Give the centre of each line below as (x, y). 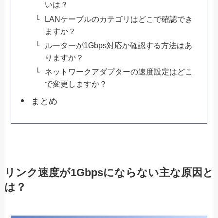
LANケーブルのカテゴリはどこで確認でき (118, 19)
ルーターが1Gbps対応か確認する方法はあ (118, 45)
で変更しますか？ (76, 83)
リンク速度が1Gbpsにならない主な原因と (109, 173)
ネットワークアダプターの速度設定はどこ (118, 71)
